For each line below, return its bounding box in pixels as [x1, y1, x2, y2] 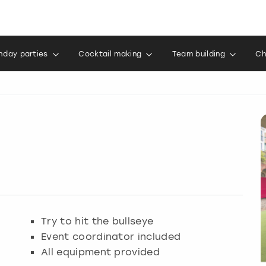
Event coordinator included [41, 230, 181, 242]
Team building [172, 50, 225, 58]
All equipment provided [41, 245, 160, 258]
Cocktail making [78, 50, 142, 58]
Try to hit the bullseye [41, 214, 154, 227]
